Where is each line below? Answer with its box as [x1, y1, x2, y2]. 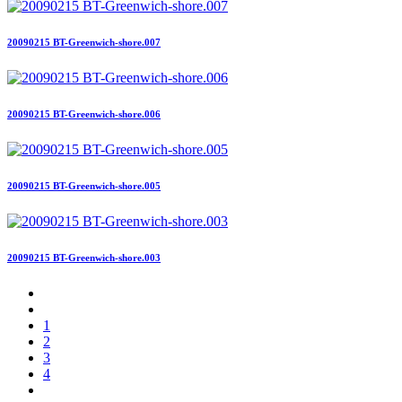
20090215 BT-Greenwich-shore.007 [7, 36, 161, 48]
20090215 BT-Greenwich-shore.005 [7, 179, 161, 191]
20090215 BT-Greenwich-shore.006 [7, 108, 161, 119]
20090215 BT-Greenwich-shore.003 [7, 251, 161, 263]
